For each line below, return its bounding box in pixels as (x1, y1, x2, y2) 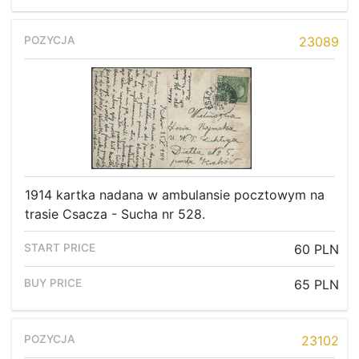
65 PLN (294, 276, 339, 293)
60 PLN (294, 241, 339, 258)
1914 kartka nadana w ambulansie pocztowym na (25, 187, 325, 204)
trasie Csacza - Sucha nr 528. (25, 206, 205, 223)
